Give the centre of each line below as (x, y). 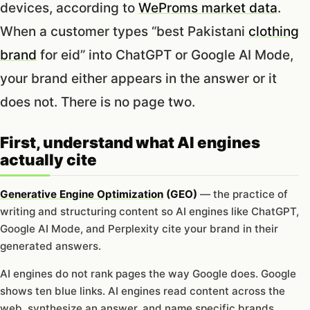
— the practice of (243, 194)
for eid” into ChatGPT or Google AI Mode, (165, 55)
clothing (274, 31)
